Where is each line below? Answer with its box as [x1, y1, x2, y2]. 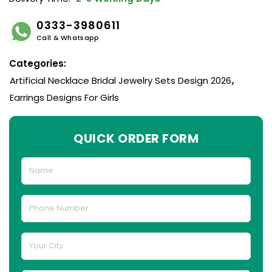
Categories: [9, 56, 66, 70]
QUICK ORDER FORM [73, 129, 199, 147]
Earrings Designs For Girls [10, 90, 119, 104]
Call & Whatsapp [36, 32, 100, 42]
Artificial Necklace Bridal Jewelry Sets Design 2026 [10, 73, 231, 87]
